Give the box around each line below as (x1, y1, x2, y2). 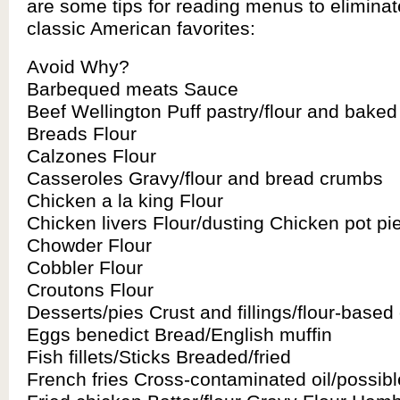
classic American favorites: (27, 18, 255, 38)
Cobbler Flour (27, 257, 143, 278)
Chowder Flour (27, 235, 152, 255)
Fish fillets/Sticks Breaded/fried (27, 346, 291, 367)
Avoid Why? (27, 56, 129, 77)
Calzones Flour (27, 146, 156, 166)
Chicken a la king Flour (27, 190, 223, 211)
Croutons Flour (27, 279, 154, 300)
